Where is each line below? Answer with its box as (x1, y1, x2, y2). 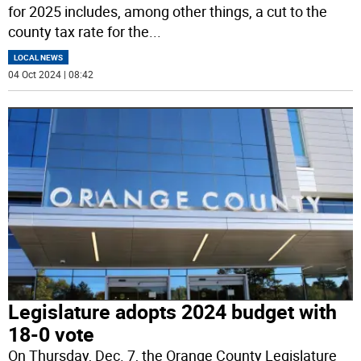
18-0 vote (8, 321, 95, 348)
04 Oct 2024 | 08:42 (8, 68, 94, 81)
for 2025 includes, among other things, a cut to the (8, 2, 328, 22)
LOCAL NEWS (14, 52, 64, 64)
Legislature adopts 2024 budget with (8, 298, 338, 326)
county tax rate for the (8, 22, 150, 42)
